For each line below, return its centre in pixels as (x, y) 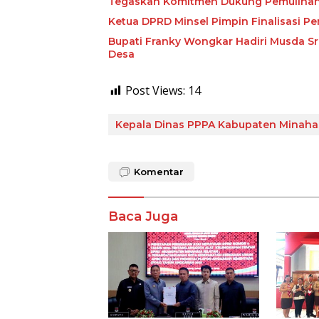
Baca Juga (143, 217)
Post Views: (155, 91)
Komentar (159, 172)
